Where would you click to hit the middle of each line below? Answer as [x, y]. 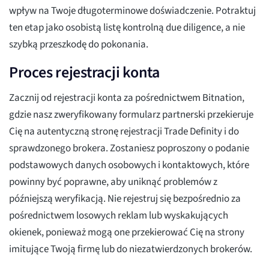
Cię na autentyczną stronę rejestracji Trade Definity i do [124, 132]
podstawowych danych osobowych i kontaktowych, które [129, 165]
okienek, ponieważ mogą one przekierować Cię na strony [127, 233]
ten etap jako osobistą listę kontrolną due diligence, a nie [127, 28]
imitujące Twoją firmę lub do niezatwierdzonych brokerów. [131, 249]
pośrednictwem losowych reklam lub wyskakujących [119, 216]
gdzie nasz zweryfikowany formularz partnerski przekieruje [131, 115]
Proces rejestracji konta [84, 73]
